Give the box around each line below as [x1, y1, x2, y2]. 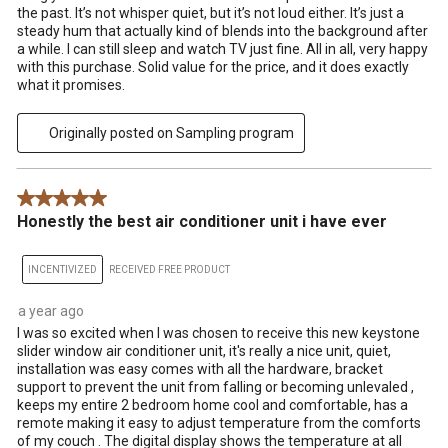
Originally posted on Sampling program [49, 125, 294, 142]
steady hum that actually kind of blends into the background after [17, 23, 428, 40]
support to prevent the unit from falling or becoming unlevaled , [17, 379, 414, 396]
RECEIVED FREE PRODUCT [109, 264, 230, 276]
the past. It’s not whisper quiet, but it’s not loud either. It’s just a [17, 5, 404, 22]
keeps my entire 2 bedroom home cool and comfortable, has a [17, 397, 408, 414]
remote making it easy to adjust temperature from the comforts [17, 415, 421, 432]
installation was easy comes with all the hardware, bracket [17, 361, 383, 378]
